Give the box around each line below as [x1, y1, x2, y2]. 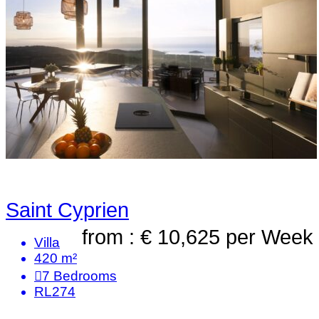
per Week [226, 225, 313, 249]
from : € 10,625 [82, 225, 226, 249]
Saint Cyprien [6, 198, 129, 221]
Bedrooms [53, 268, 117, 284]
